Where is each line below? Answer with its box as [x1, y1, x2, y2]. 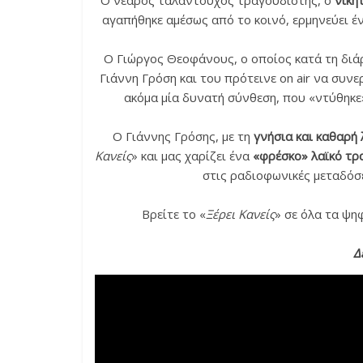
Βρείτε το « [141, 206, 206, 222]
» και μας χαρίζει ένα [131, 147, 253, 164]
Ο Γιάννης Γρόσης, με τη [112, 128, 254, 144]
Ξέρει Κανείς [205, 206, 275, 222]
